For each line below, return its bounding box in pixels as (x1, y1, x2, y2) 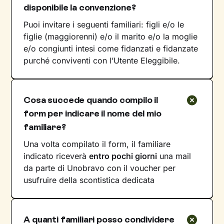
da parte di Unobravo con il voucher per (23, 162, 176, 173)
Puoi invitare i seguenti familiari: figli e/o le (23, 19, 184, 29)
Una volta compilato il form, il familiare (23, 138, 171, 149)
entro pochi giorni (89, 150, 157, 161)
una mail (157, 150, 191, 161)
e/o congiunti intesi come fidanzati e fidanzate (23, 43, 198, 53)
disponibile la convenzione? (23, 1, 136, 13)
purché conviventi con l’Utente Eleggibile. (23, 55, 180, 65)
